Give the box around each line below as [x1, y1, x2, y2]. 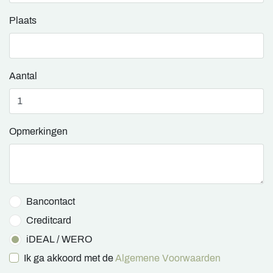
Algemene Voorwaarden [115, 252, 221, 263]
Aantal [9, 70, 37, 81]
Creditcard [26, 214, 71, 225]
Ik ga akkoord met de [24, 252, 115, 263]
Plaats [9, 15, 37, 26]
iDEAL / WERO [26, 233, 92, 244]
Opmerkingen [9, 126, 68, 136]
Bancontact [26, 196, 75, 207]
